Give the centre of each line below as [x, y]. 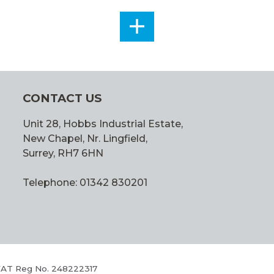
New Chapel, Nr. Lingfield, [85, 139]
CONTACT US [62, 98]
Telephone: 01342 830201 [85, 183]
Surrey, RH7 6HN [63, 154]
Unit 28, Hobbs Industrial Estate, [102, 124]
